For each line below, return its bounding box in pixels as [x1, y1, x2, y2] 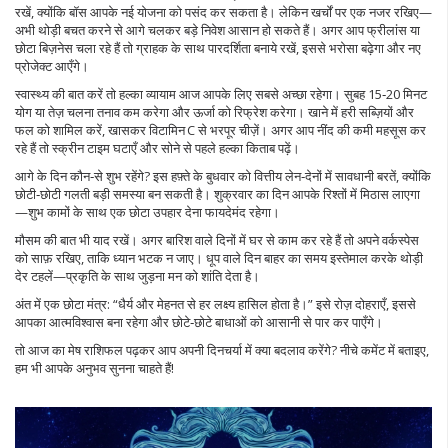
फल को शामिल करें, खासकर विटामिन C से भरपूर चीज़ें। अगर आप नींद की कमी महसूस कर [15, 121, 426, 139]
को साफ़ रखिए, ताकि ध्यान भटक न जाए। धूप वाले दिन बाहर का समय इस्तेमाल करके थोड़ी [15, 249, 423, 267]
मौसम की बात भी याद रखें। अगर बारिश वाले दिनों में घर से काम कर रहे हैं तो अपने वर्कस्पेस [15, 231, 419, 249]
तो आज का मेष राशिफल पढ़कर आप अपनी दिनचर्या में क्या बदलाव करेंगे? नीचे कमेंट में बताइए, [15, 341, 429, 359]
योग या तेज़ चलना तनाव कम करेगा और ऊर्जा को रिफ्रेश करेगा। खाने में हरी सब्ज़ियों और [15, 103, 414, 121]
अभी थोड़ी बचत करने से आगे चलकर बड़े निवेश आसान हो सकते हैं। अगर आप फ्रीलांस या [15, 21, 420, 39]
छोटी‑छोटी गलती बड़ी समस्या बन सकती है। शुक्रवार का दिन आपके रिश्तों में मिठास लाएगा [15, 185, 420, 203]
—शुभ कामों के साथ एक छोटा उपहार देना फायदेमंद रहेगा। [15, 203, 280, 221]
